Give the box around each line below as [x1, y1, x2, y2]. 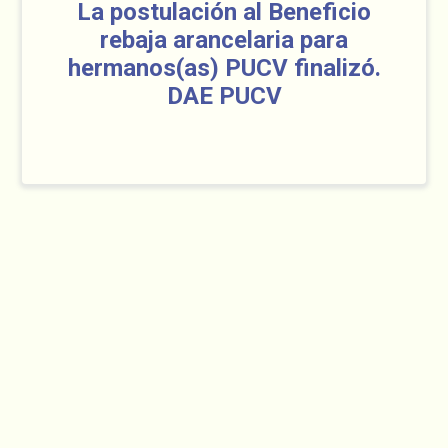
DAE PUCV [166, 82, 282, 110]
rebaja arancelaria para [100, 26, 348, 54]
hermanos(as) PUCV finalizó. [67, 54, 381, 82]
